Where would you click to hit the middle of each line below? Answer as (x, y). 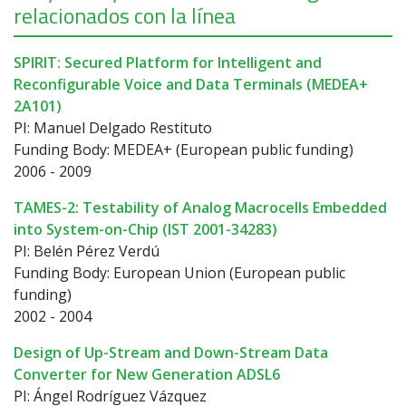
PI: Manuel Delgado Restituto (113, 127)
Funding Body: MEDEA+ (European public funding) (184, 149)
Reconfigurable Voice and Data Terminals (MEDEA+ (191, 84)
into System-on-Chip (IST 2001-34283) (145, 229)
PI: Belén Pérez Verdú (87, 251)
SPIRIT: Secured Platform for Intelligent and (168, 62)
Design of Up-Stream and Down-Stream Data (171, 352)
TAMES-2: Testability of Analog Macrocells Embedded (200, 207)
